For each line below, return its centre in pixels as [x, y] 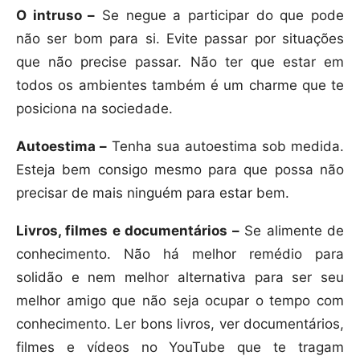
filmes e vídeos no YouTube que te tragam [180, 348]
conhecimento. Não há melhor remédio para [180, 254]
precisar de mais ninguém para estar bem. [153, 193]
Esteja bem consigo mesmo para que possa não [180, 170]
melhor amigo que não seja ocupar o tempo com [180, 301]
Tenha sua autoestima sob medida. [225, 147]
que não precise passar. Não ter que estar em [180, 62]
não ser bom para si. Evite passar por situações [180, 39]
